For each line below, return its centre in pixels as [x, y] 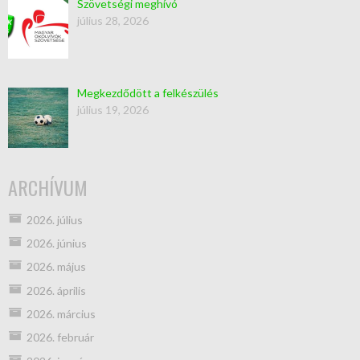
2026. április [56, 290]
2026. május [56, 267]
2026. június [56, 243]
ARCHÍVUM [48, 187]
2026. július [54, 219]
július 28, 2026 [112, 21]
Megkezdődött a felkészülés [147, 92]
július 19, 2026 [112, 109]
